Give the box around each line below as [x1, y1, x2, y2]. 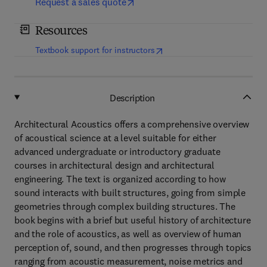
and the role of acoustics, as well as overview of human [14, 228, 242, 240]
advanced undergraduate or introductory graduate [14, 145, 221, 157]
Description [110, 91, 155, 104]
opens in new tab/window [157, 44, 251, 55]
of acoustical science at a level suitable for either [14, 132, 216, 144]
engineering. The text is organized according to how [14, 173, 226, 185]
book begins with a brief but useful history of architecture [14, 214, 251, 226]
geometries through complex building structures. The [14, 200, 235, 212]
